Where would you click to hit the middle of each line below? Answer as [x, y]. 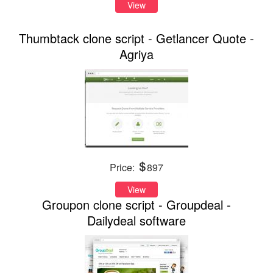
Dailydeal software [136, 220]
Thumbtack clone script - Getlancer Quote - [136, 38]
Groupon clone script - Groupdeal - [136, 204]
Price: [123, 168]
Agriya [136, 54]
